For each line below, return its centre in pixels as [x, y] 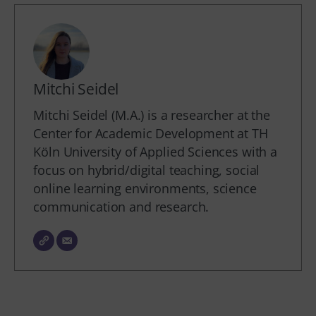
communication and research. [121, 207]
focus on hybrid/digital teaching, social [147, 170]
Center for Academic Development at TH [151, 134]
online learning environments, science [145, 189]
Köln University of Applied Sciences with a [155, 152]
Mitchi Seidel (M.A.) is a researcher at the [152, 115]
